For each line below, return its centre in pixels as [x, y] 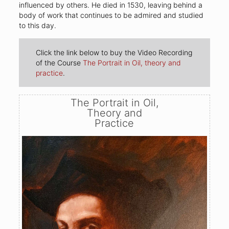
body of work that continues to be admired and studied [111, 15]
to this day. [37, 26]
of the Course [60, 62]
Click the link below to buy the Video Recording [114, 52]
